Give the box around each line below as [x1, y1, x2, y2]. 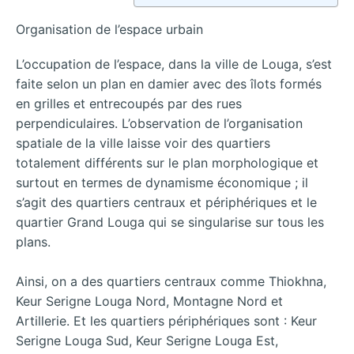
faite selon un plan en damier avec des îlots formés [16, 75, 322, 92]
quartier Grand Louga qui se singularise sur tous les [16, 213, 324, 230]
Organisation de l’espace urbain [16, 21, 203, 37]
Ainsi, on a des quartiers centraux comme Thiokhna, [16, 273, 326, 290]
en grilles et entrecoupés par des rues [16, 95, 242, 111]
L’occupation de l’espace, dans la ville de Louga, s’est [16, 55, 332, 72]
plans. [16, 233, 51, 250]
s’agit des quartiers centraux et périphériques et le [16, 194, 317, 210]
